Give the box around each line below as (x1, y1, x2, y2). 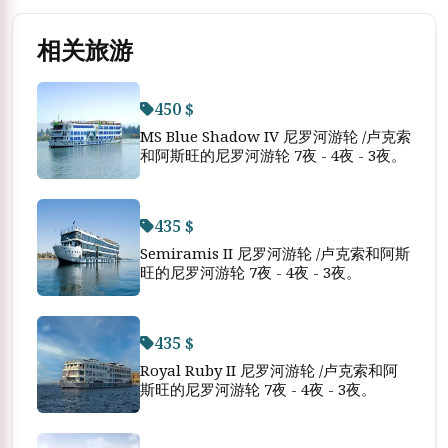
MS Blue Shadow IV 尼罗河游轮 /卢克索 (140, 125, 411, 146)
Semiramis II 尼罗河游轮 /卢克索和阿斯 (140, 242, 410, 263)
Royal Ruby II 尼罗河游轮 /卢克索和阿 (140, 359, 398, 380)
